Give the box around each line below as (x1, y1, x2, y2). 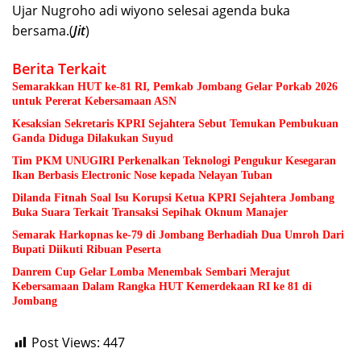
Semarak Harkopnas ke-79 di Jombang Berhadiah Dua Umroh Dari (12, 229, 344, 242)
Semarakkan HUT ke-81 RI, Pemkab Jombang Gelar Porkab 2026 (12, 81, 338, 93)
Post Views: (31, 334, 100, 352)
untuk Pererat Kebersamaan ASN (12, 95, 176, 108)
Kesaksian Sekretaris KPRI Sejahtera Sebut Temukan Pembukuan (12, 118, 338, 131)
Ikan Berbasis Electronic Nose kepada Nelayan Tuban (12, 169, 272, 182)
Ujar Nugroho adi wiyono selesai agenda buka (12, 2, 290, 20)
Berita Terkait (12, 59, 106, 79)
